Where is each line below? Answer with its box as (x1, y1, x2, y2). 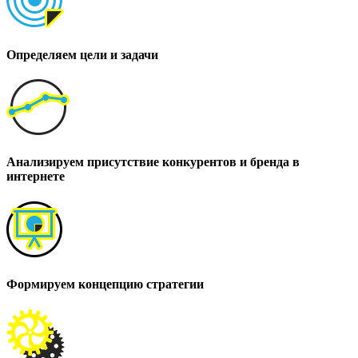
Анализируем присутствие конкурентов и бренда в (6, 155, 300, 169)
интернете (6, 169, 65, 184)
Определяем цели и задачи (6, 47, 158, 62)
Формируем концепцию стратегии (6, 276, 204, 291)
